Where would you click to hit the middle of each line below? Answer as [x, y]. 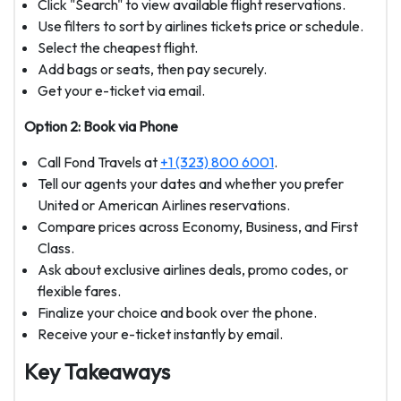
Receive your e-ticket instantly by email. [160, 334]
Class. [56, 248]
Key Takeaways [97, 372]
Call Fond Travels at [99, 162]
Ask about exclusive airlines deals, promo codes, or [193, 270]
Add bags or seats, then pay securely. [152, 69]
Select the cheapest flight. [118, 48]
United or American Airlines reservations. [164, 205]
